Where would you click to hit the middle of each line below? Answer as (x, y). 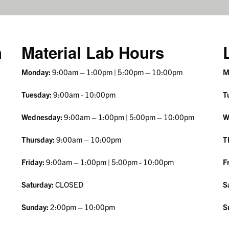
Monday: (36, 72)
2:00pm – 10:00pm (82, 207)
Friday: (33, 162)
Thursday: (38, 140)
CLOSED (68, 185)
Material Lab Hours (93, 53)
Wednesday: (42, 117)
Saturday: (37, 185)
